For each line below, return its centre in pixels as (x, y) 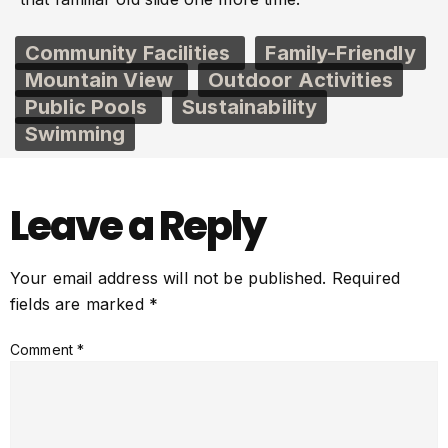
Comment (44, 350)
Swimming (75, 134)
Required (366, 278)
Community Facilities (130, 53)
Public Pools (89, 107)
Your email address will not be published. (168, 278)
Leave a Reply (137, 226)
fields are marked (79, 304)
